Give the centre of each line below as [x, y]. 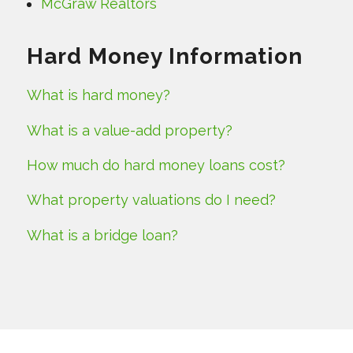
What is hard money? [98, 95]
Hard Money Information [164, 57]
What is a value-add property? [129, 130]
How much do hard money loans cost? [156, 165]
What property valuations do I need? [151, 200]
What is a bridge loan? [102, 235]
